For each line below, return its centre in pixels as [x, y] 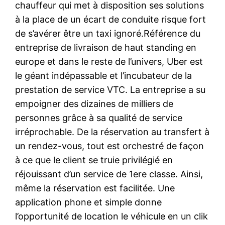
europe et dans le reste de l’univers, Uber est [109, 61]
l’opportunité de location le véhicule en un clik [112, 216]
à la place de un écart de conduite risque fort [111, 19]
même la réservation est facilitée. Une [95, 188]
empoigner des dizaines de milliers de [94, 103]
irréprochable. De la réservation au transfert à [113, 132]
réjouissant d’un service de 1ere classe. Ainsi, [109, 174]
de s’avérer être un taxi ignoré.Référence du [108, 33]
